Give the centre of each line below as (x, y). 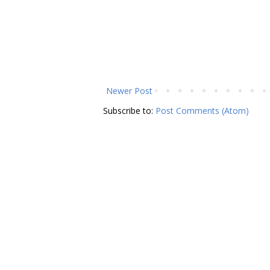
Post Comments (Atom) (202, 111)
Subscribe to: (129, 111)
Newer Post (129, 91)
